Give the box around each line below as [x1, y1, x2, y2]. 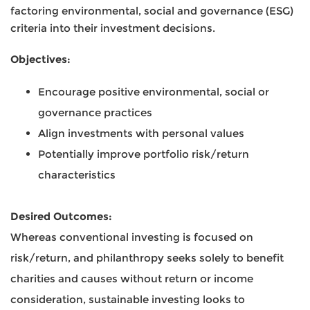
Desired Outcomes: [10, 210, 112, 223]
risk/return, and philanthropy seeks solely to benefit [10, 251, 284, 264]
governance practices [38, 106, 152, 119]
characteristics [38, 168, 116, 181]
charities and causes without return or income [10, 272, 253, 285]
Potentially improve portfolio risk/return [38, 147, 249, 161]
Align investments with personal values [38, 127, 244, 140]
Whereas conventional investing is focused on [10, 230, 253, 244]
